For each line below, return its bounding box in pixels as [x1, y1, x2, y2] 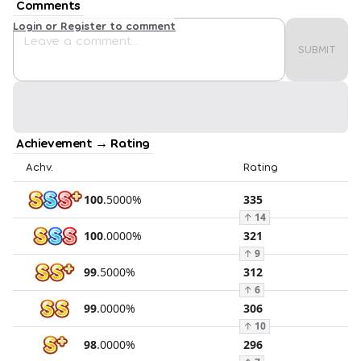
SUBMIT [298, 42, 335, 56]
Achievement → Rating [16, 134, 150, 150]
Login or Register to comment [13, 18, 176, 32]
